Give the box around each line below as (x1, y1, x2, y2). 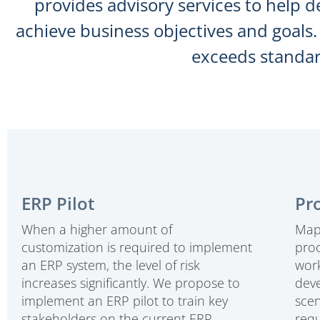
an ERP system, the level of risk (21, 256, 200, 274)
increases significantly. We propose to (21, 274, 240, 292)
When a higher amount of (21, 221, 172, 239)
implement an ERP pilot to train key (21, 292, 228, 310)
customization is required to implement (21, 239, 252, 256)
